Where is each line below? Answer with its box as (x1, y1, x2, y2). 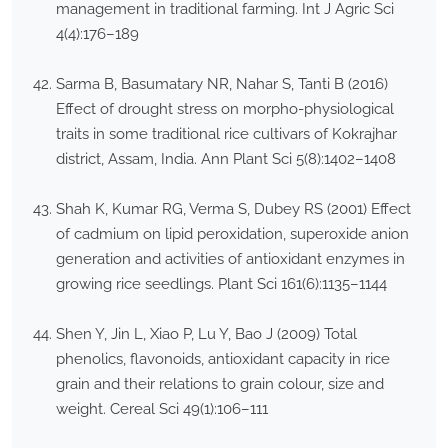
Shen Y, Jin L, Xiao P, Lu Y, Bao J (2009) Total (56, 325, 357, 344)
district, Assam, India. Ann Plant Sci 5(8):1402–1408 (56, 150, 396, 169)
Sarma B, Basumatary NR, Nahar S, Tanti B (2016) (56, 75, 388, 94)
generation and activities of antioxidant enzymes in (56, 250, 405, 269)
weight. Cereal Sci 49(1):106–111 (56, 400, 268, 419)
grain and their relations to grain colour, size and (56, 375, 384, 394)
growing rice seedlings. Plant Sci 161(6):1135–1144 (56, 275, 387, 294)
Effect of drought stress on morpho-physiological (56, 100, 394, 119)
